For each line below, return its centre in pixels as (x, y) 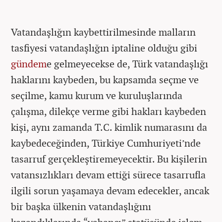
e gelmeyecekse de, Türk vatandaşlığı (127, 64)
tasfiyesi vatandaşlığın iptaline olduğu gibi (104, 48)
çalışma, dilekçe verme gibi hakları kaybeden (109, 111)
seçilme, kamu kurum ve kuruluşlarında (97, 95)
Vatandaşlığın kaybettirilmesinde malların (103, 32)
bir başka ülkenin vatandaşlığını (81, 206)
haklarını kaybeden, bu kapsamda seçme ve (105, 80)
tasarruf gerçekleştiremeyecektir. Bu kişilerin (109, 159)
